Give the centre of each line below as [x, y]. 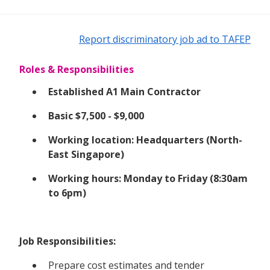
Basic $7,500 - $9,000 [96, 115]
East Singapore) [86, 154]
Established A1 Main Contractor [124, 91]
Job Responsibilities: [67, 241]
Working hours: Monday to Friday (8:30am [148, 178]
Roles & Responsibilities [77, 69]
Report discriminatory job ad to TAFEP [165, 39]
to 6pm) [67, 193]
